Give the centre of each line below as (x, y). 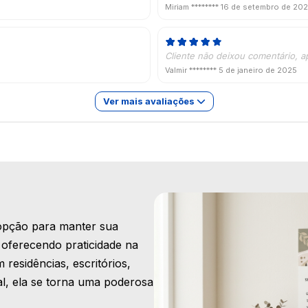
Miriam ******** (193, 7)
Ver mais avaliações (150, 101)
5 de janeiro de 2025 (258, 70)
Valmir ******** (192, 70)
